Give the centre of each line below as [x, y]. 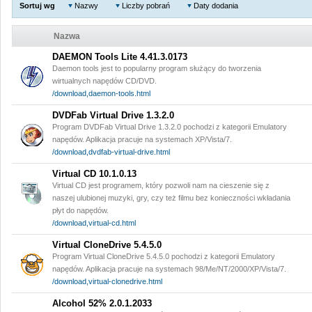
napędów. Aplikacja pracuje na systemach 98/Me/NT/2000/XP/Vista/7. [169, 269]
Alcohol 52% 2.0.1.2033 [102, 303]
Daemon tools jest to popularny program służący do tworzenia [157, 68]
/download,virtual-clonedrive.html [107, 281]
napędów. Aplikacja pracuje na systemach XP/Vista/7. [142, 139]
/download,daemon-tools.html [101, 93]
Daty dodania [216, 6]
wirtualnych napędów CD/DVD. [104, 81]
